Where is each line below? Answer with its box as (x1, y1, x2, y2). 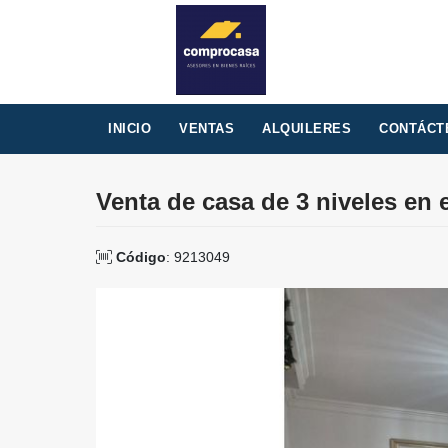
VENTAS (179, 121, 234, 136)
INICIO (108, 121, 151, 136)
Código (116, 249, 166, 265)
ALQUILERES (262, 121, 351, 136)
